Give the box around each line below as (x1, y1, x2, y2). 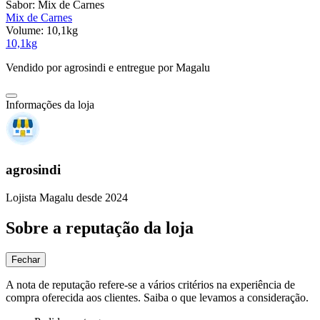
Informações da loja (6, 99, 94, 111)
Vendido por (6, 61, 64, 74)
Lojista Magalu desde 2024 (6, 191, 128, 204)
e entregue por (106, 61, 173, 74)
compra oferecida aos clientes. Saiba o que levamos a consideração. (6, 291, 309, 304)
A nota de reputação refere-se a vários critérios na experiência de (6, 278, 295, 291)
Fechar (11, 254, 40, 265)
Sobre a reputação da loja (6, 218, 194, 237)
